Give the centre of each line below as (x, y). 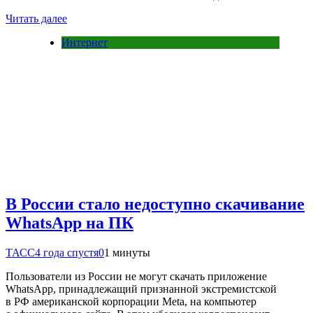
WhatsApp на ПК (70, 223)
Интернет (85, 43)
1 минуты (127, 252)
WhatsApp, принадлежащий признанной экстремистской (141, 289)
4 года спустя (67, 252)
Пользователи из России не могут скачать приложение (136, 276)
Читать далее (36, 19)
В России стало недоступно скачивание (155, 204)
